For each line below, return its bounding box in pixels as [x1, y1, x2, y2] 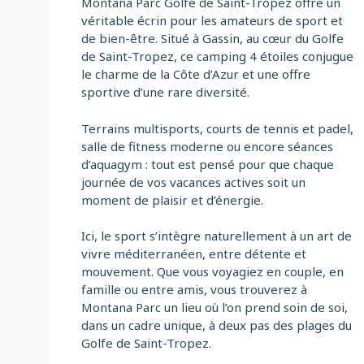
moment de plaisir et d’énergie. [81, 191, 263, 208]
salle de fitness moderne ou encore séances [81, 137, 333, 154]
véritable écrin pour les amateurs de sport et [81, 12, 343, 29]
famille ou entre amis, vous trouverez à [81, 281, 307, 298]
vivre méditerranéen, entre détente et [81, 245, 306, 262]
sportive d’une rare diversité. [81, 84, 249, 101]
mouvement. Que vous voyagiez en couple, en [81, 263, 344, 280]
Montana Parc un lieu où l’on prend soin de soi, [81, 299, 348, 316]
